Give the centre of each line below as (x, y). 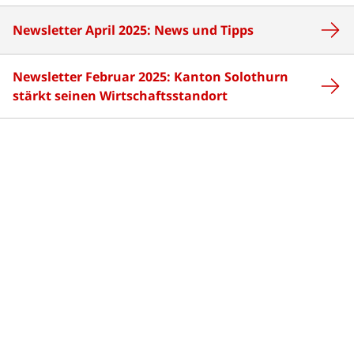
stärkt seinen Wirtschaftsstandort (120, 96)
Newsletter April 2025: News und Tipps (133, 30)
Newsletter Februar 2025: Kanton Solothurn (151, 77)
